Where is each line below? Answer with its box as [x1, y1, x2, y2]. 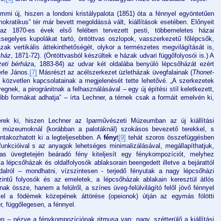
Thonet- [192, 69, 215, 76]
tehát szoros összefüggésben [125, 134, 214, 142]
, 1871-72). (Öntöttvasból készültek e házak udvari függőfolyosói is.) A [10, 52, 214, 60]
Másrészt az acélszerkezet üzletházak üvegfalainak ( [37, 69, 193, 76]
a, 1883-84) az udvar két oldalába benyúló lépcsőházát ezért [31, 60, 215, 68]
